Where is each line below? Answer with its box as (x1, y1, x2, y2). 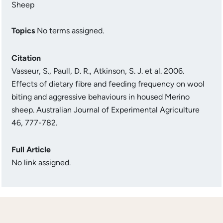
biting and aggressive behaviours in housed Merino (11, 92, 190, 102)
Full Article (11, 145, 51, 154)
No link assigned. (11, 158, 71, 167)
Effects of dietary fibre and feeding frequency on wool (11, 79, 205, 89)
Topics (11, 26, 35, 35)
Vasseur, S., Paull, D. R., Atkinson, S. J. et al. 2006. (11, 66, 184, 76)
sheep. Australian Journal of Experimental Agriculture (11, 105, 200, 114)
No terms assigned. (35, 26, 104, 35)
